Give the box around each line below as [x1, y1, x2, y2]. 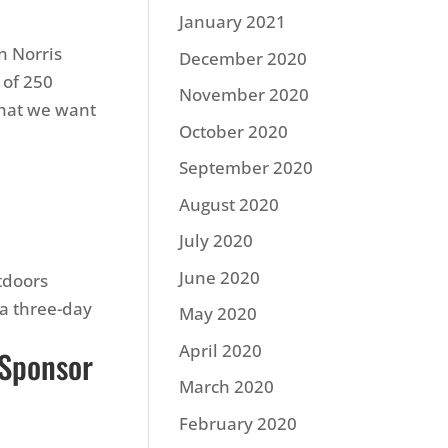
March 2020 [179, 375, 275, 398]
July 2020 [179, 229, 254, 252]
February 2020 [179, 411, 298, 435]
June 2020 [179, 265, 261, 289]
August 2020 [179, 192, 280, 216]
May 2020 [179, 302, 258, 325]
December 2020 [179, 46, 308, 70]
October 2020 [179, 119, 289, 143]
